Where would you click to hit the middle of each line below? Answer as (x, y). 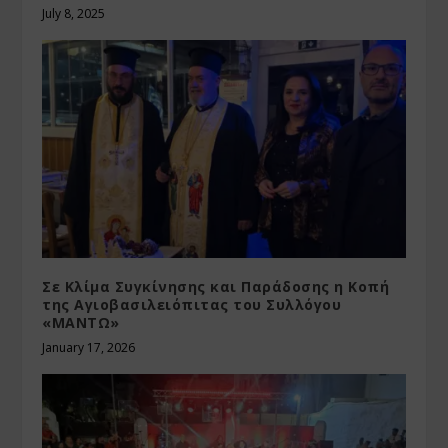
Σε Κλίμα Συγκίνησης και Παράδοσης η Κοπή (216, 287)
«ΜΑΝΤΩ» (81, 323)
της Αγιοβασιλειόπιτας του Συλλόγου (192, 305)
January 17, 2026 (89, 348)
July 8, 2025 (74, 14)
